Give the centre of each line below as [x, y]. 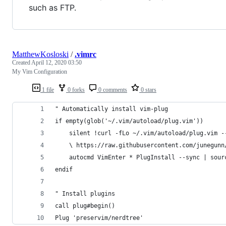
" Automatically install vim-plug [111, 109]
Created [22, 63]
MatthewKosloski [40, 54]
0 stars [148, 90]
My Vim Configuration [40, 72]
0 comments [112, 90]
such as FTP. [52, 8]
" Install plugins [85, 194]
